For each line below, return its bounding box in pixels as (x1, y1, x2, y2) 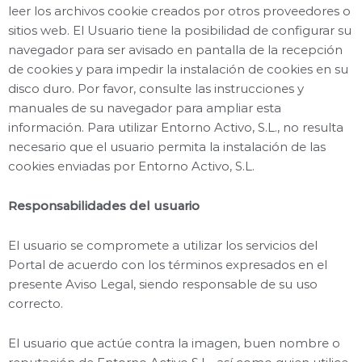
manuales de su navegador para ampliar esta (8, 100, 281, 116)
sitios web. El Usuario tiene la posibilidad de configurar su (8, 23, 351, 38)
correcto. (8, 296, 63, 311)
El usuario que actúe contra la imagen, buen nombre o (8, 335, 340, 351)
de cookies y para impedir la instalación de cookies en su (8, 61, 348, 77)
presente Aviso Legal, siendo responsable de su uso (8, 276, 318, 292)
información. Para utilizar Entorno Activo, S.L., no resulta (8, 120, 343, 135)
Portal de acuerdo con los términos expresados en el (8, 257, 327, 272)
